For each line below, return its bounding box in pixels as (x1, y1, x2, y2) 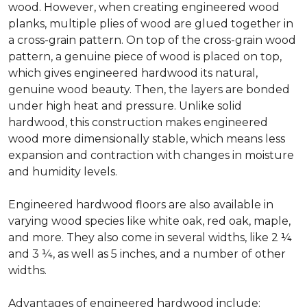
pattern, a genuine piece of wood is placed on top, (8, 49, 282, 63)
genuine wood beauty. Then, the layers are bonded (8, 82, 290, 96)
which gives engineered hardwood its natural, (8, 66, 258, 79)
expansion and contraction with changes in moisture (8, 148, 294, 162)
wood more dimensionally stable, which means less (8, 132, 285, 145)
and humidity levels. (8, 164, 117, 178)
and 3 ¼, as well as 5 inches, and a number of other (8, 247, 286, 260)
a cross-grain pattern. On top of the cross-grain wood (8, 33, 296, 47)
